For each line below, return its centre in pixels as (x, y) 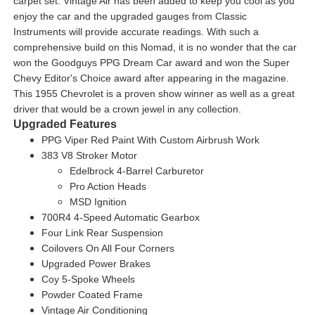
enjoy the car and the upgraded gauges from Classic (130, 17)
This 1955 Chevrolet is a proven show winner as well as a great (154, 94)
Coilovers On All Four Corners (108, 249)
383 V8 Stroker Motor (89, 156)
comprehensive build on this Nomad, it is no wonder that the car (155, 47)
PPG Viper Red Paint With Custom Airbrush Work (150, 140)
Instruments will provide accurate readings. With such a (136, 32)
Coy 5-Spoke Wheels (88, 279)
